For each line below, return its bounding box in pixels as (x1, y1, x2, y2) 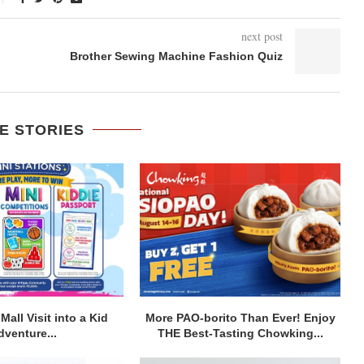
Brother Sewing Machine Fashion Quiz (69, 49, 283, 63)
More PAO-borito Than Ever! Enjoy (145, 311, 336, 325)
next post (240, 28, 283, 44)
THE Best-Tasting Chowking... (157, 327, 323, 340)
